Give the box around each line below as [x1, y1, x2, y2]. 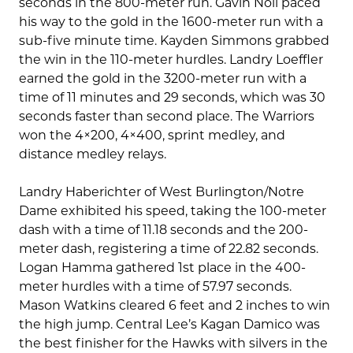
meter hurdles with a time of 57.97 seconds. [19, 279, 292, 295]
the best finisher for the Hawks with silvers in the [19, 336, 328, 351]
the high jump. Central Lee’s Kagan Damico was [19, 317, 320, 333]
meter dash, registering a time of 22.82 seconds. [19, 241, 318, 257]
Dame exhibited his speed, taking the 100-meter [19, 203, 326, 219]
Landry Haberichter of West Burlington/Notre [19, 184, 304, 200]
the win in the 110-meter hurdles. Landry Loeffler [19, 52, 323, 68]
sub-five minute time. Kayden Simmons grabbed [19, 33, 329, 49]
